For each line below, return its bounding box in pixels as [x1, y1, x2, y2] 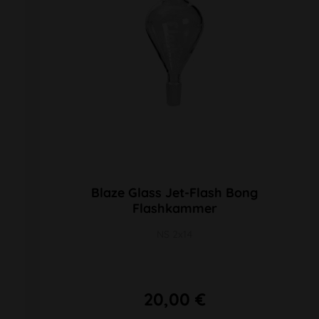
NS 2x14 [156, 228, 193, 241]
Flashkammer [132, 200, 217, 217]
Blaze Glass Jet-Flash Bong [91, 184, 258, 202]
